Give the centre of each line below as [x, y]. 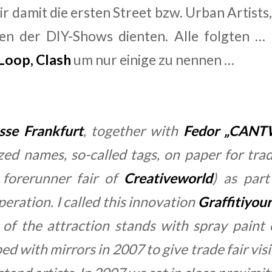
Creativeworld [168, 178]
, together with [133, 131]
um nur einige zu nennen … [153, 60]
